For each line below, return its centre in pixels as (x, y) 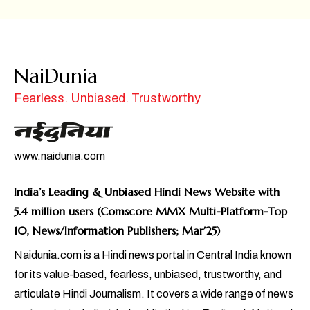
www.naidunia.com (60, 156)
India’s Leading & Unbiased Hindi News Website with (147, 192)
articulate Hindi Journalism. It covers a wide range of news (154, 294)
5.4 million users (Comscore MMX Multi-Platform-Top (151, 211)
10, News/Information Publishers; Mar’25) (117, 231)
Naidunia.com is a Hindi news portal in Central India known (153, 255)
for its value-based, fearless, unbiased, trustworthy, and (148, 275)
